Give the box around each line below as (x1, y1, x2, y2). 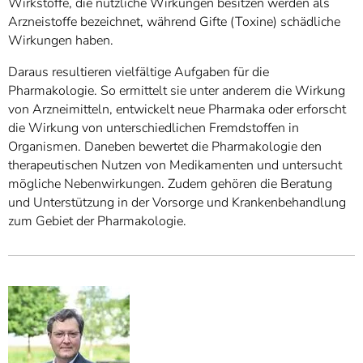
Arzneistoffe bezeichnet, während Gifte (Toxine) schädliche (8, 13, 340, 32)
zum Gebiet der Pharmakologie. (8, 212, 186, 231)
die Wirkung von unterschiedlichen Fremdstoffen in (8, 119, 299, 138)
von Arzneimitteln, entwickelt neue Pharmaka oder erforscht (8, 100, 346, 119)
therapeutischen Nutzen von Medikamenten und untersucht (8, 156, 342, 175)
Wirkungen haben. (8, 32, 113, 50)
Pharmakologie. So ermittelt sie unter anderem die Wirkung (8, 82, 345, 100)
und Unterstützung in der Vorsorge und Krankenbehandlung (8, 194, 346, 212)
